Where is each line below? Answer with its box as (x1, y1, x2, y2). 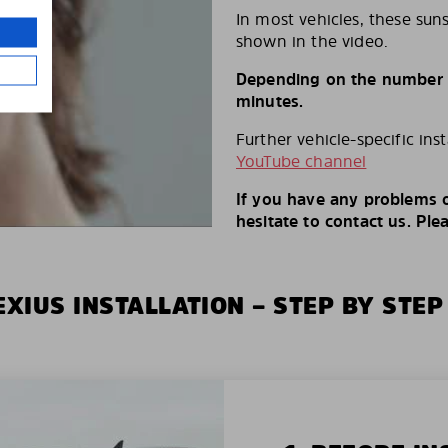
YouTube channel (236, 150, 367, 173)
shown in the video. (236, 30, 389, 53)
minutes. (236, 90, 304, 113)
